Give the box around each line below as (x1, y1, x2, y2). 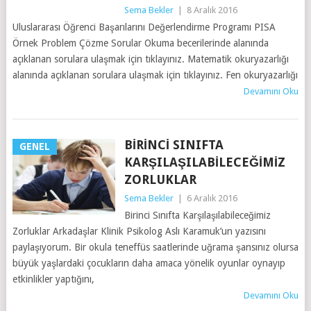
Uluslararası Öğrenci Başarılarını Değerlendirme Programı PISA (12, 21, 276, 33)
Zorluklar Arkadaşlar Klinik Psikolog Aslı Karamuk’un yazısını (12, 225, 266, 237)
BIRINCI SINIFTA (124, 137, 224, 152)
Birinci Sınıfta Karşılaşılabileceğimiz (124, 209, 271, 221)
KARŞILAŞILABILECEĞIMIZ (124, 154, 285, 169)
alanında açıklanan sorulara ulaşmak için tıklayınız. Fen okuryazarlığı (12, 69, 298, 81)
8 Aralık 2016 (186, 4, 237, 15)
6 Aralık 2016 (186, 192, 237, 203)
